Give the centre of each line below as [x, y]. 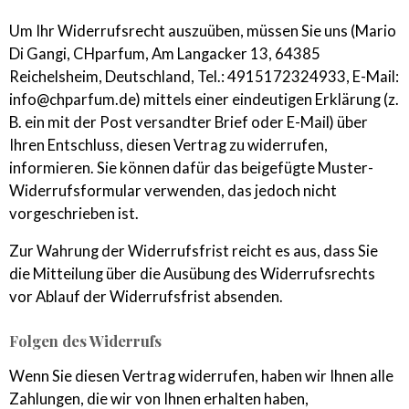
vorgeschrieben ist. [74, 213]
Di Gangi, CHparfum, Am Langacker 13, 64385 [165, 53]
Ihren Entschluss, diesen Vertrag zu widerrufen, [168, 145]
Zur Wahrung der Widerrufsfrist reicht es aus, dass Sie [194, 252]
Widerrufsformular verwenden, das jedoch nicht [173, 190]
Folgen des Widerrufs [85, 341]
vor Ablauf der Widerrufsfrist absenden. [146, 297]
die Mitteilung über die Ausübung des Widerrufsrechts [192, 274]
